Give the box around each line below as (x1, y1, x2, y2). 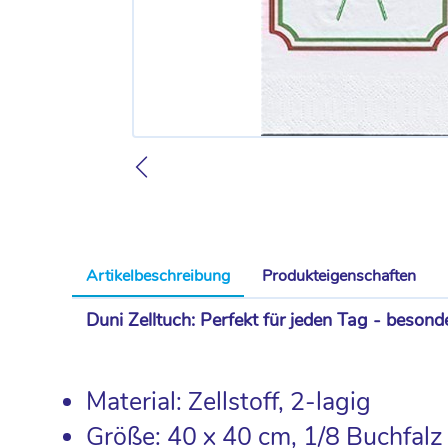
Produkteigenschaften (262, 265, 417, 287)
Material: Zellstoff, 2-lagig (86, 385, 371, 419)
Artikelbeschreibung (86, 265, 230, 287)
